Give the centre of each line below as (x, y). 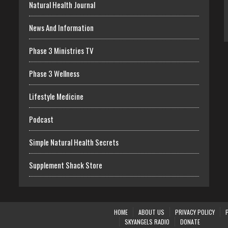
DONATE (190, 221)
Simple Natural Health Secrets (74, 142)
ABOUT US (151, 212)
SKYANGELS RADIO (147, 221)
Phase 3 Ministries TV (62, 50)
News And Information (62, 27)
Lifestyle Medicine (56, 96)
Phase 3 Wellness (54, 73)
